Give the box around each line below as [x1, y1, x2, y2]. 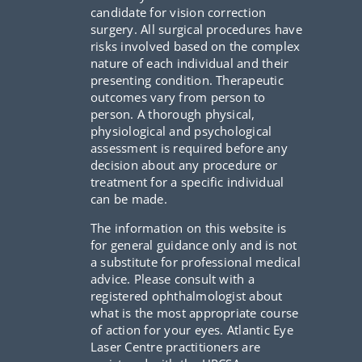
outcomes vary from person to [90, 88, 266, 105]
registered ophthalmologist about [90, 287, 283, 304]
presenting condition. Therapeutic [90, 71, 284, 88]
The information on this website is [90, 219, 287, 236]
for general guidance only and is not [90, 236, 297, 253]
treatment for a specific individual [90, 173, 284, 190]
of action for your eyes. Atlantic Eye [90, 321, 293, 338]
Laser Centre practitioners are [90, 338, 261, 355]
